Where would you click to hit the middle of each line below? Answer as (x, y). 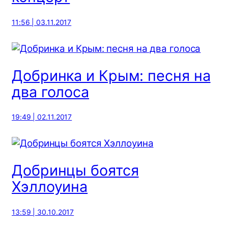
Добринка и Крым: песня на (111, 75)
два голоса (50, 92)
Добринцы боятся (75, 170)
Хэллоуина (50, 187)
